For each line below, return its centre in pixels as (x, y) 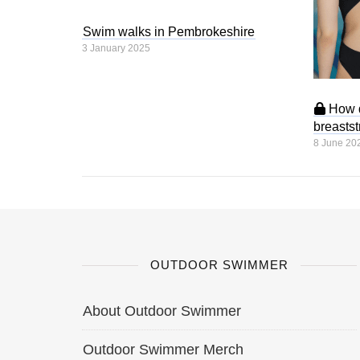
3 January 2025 (116, 48)
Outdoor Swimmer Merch (163, 350)
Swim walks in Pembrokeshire (169, 32)
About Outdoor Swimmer (162, 311)
